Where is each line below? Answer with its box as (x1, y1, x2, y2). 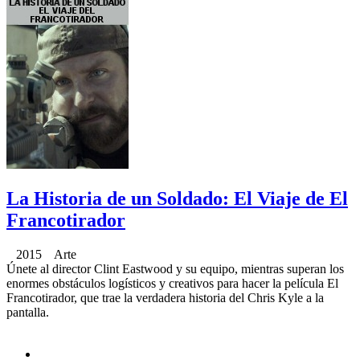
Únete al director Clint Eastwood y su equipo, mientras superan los (6, 261, 344, 276)
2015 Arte (6, 247, 76, 261)
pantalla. (6, 305, 49, 319)
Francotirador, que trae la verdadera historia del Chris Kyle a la (6, 290, 324, 305)
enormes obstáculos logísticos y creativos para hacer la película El (6, 276, 338, 290)
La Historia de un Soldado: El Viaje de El (6, 187, 348, 209)
